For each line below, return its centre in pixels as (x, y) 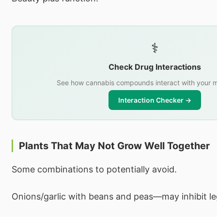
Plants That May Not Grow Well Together (114, 146)
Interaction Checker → (155, 100)
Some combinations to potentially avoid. (94, 169)
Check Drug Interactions (155, 67)
